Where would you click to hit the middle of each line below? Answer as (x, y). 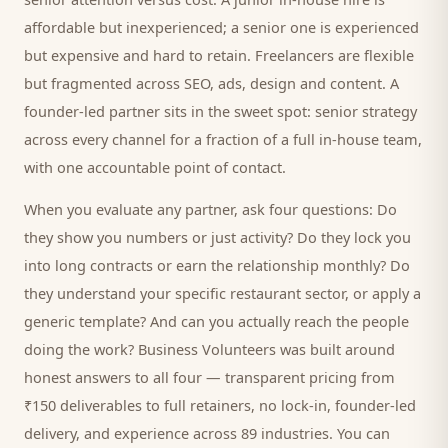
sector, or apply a (361, 293)
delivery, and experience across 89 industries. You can (207, 433)
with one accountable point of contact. (155, 167)
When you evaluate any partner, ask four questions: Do (210, 209)
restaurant (265, 293)
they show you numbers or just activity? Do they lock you (217, 237)
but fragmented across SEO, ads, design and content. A (211, 83)
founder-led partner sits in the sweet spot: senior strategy (220, 111)
